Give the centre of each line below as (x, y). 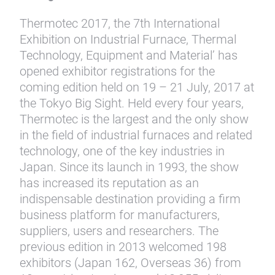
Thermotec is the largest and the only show (134, 119)
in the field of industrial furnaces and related (136, 135)
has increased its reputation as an (109, 183)
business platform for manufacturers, (120, 215)
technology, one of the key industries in (122, 151)
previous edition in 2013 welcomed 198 (123, 247)
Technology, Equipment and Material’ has (129, 55)
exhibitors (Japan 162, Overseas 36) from (130, 263)
